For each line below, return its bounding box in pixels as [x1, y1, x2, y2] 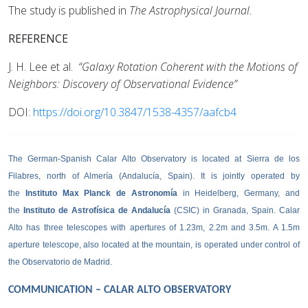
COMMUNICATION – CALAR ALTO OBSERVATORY [8, 285, 231, 296]
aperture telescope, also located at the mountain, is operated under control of [8, 240, 300, 250]
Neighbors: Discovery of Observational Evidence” [8, 76, 237, 92]
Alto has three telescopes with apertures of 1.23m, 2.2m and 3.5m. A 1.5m [8, 223, 300, 233]
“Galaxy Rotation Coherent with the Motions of [78, 59, 298, 75]
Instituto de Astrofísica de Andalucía [23, 206, 170, 216]
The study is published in [8, 3, 129, 19]
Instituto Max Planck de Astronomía [25, 188, 177, 199]
